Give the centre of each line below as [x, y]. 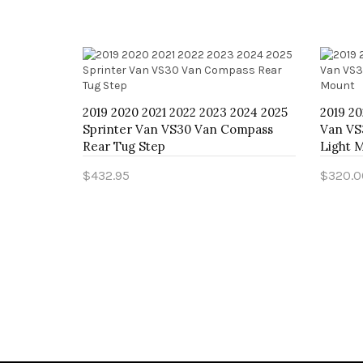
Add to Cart [128, 198]
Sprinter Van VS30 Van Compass [178, 129]
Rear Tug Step [124, 146]
